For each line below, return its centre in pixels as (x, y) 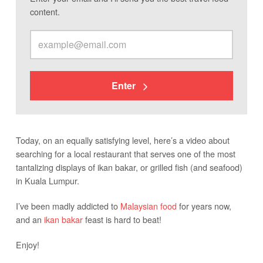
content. (45, 12)
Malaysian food (148, 206)
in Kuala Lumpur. (47, 181)
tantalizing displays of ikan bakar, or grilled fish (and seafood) (129, 167)
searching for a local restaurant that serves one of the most (125, 154)
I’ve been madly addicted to (68, 206)
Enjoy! (27, 245)
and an (30, 220)
